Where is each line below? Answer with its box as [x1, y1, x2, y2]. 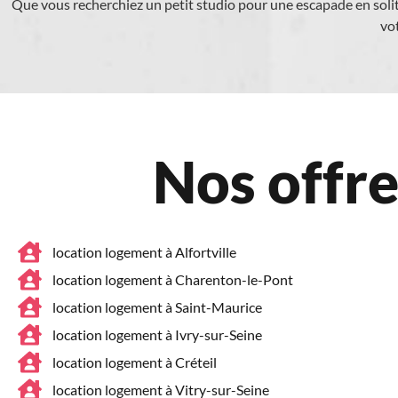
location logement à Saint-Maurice [52, 298, 262, 315]
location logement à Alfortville [52, 243, 236, 260]
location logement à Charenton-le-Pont [52, 270, 293, 288]
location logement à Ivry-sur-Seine [52, 325, 262, 343]
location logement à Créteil [52, 353, 217, 370]
